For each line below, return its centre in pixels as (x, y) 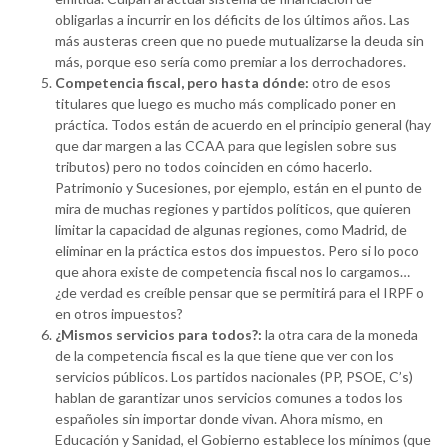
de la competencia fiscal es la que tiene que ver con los (224, 356)
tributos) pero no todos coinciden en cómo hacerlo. (213, 167)
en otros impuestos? (119, 314)
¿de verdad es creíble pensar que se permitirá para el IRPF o (239, 293)
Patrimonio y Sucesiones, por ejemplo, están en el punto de (238, 188)
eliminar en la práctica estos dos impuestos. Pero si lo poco (237, 251)
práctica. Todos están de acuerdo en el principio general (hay (243, 125)
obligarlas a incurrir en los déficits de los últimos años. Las (232, 20)
